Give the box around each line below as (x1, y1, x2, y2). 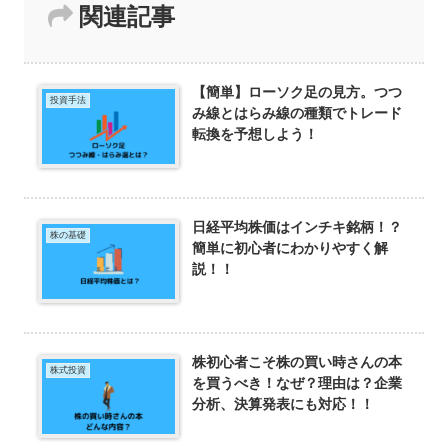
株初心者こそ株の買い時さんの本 (192, 353, 403, 370)
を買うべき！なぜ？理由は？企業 (192, 374, 403, 391)
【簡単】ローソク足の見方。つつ (192, 83, 403, 100)
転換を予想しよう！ (192, 125, 319, 142)
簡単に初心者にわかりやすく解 (192, 239, 389, 256)
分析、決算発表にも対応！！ (192, 395, 375, 412)
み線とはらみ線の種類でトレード (192, 104, 403, 121)
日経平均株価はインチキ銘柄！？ (192, 218, 403, 235)
